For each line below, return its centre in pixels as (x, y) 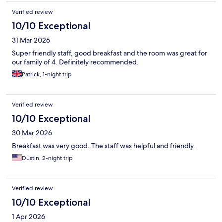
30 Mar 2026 (32, 133)
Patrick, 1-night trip (47, 75)
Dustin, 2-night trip (47, 158)
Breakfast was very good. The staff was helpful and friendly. (104, 146)
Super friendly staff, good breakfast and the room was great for (110, 53)
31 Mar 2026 (31, 40)
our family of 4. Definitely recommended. (75, 62)
